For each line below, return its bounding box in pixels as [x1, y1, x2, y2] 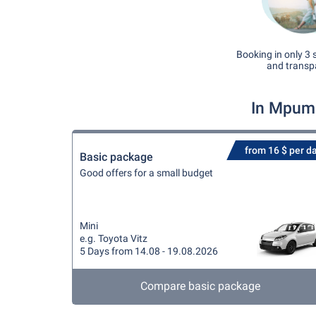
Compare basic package [140, 279, 260, 293]
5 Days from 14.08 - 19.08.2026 [80, 245, 218, 257]
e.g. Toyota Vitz [80, 233, 147, 244]
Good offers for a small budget [80, 167, 213, 178]
